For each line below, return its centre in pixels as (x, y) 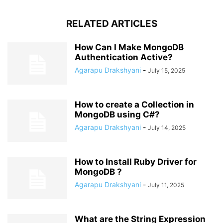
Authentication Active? (124, 57)
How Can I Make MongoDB (129, 47)
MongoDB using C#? (117, 114)
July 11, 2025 (166, 185)
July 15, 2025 (167, 70)
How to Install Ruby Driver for (136, 162)
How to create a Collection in (134, 105)
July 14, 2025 (167, 128)
